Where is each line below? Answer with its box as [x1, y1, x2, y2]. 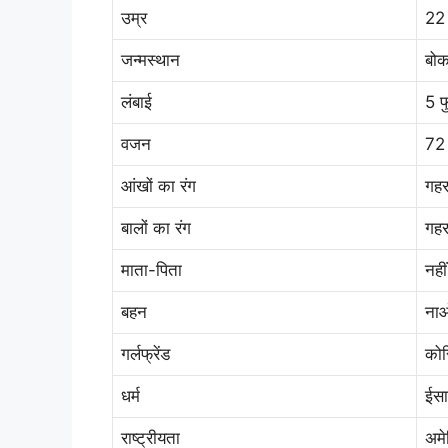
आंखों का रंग [121, 175, 196, 196]
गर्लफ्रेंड [121, 343, 170, 364]
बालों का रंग [121, 217, 191, 238]
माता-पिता [121, 259, 182, 280]
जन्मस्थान [121, 49, 180, 70]
